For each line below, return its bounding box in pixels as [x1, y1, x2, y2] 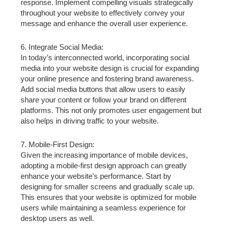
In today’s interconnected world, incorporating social [21, 53, 190, 62]
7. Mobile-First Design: [21, 140, 95, 149]
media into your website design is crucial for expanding [21, 64, 199, 73]
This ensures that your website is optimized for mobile [21, 193, 197, 202]
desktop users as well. [21, 214, 94, 223]
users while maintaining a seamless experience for [21, 203, 186, 212]
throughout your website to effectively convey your [21, 8, 185, 17]
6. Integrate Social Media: [21, 43, 104, 52]
